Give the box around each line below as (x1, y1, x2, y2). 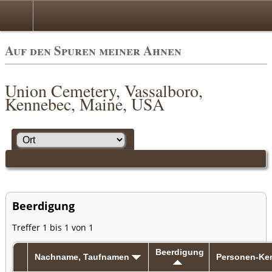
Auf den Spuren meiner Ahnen (5, 41, 182, 59)
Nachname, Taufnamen (35, 251, 132, 262)
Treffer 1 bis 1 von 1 (12, 221, 93, 233)
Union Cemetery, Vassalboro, (5, 79, 203, 102)
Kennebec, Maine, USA (5, 92, 165, 115)
